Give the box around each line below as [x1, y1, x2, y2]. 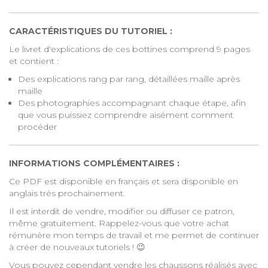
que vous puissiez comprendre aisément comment [18, 109, 233, 120]
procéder [18, 121, 57, 132]
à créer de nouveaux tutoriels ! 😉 [9, 242, 145, 252]
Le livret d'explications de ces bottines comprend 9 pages [9, 44, 250, 54]
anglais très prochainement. [9, 188, 125, 199]
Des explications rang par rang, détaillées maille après [18, 74, 240, 84]
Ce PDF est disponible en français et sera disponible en [9, 176, 238, 187]
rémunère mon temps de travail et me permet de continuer [9, 230, 259, 240]
